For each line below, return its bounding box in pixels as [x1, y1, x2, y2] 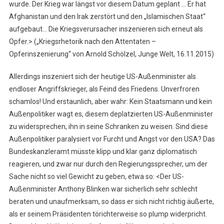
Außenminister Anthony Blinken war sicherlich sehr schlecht [8, 185, 197, 193]
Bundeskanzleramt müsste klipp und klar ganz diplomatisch [8, 147, 197, 156]
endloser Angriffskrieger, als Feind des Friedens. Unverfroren [8, 85, 199, 93]
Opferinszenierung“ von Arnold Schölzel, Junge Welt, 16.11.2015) [8, 50, 214, 58]
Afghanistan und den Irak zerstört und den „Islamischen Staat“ [8, 12, 205, 21]
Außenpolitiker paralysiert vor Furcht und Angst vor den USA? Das [8, 135, 215, 143]
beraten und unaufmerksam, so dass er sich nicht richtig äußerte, [8, 197, 214, 206]
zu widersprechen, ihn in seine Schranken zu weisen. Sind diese [8, 122, 208, 131]
